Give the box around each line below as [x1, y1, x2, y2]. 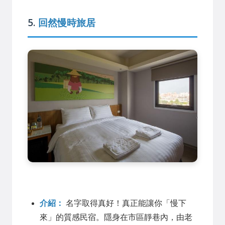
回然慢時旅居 [38, 16, 95, 29]
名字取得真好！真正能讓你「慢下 [64, 198, 186, 207]
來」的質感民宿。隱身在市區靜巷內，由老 [40, 212, 192, 221]
